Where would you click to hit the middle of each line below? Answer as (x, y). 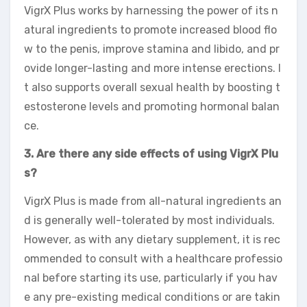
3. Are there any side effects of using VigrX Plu (151, 154)
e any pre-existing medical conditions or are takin (152, 297)
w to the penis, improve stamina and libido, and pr (152, 49)
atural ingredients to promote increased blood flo (150, 30)
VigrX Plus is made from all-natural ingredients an (153, 201)
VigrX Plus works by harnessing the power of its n (151, 11)
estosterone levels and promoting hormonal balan (152, 107)
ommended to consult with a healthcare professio (153, 259)
